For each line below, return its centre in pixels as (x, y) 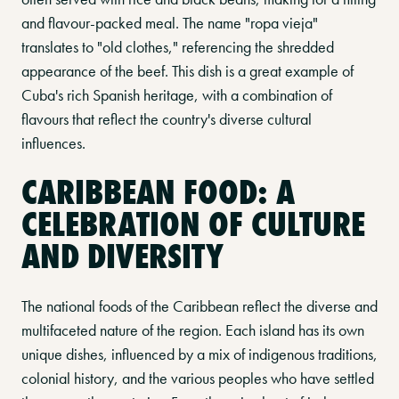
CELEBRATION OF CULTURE (193, 224)
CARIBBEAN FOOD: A (158, 192)
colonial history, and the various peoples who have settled (198, 378)
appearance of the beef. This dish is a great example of (187, 71)
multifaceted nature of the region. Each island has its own (193, 330)
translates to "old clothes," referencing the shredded (178, 47)
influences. (53, 143)
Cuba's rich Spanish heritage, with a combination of (177, 95)
